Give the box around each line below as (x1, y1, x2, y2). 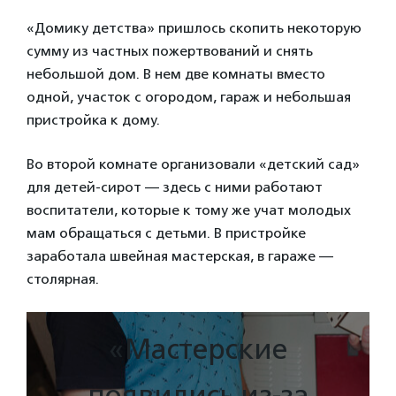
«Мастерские (109, 332, 287, 367)
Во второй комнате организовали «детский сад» (27, 156, 360, 173)
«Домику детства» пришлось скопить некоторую (27, 19, 362, 37)
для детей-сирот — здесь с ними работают (27, 179, 323, 196)
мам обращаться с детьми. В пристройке (27, 225, 306, 242)
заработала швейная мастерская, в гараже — (27, 247, 333, 265)
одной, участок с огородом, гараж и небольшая (27, 88, 351, 106)
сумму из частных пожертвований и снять (27, 42, 313, 60)
